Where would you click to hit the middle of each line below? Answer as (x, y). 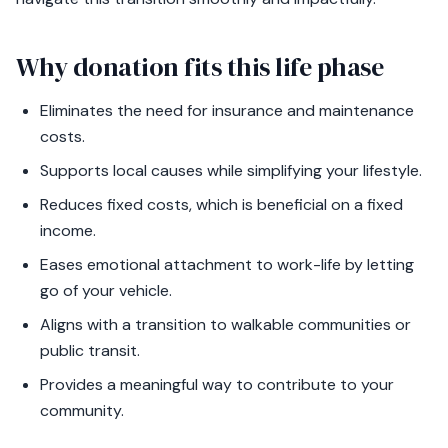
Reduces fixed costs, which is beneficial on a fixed (221, 204)
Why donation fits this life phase (200, 67)
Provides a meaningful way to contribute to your (217, 384)
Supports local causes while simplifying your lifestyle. (231, 170)
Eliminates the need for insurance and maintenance (227, 110)
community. (82, 410)
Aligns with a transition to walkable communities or (225, 324)
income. (68, 230)
